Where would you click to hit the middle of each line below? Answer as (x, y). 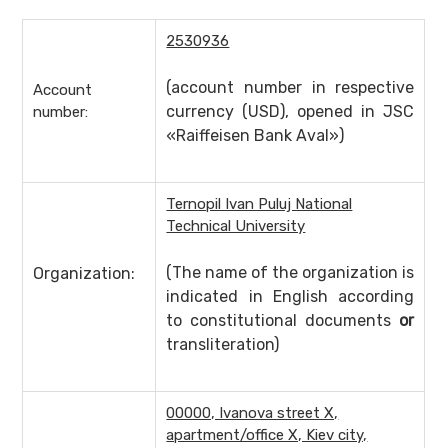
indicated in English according (290, 297)
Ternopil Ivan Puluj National (259, 204)
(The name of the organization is (290, 273)
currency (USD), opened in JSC (290, 112)
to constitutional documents (283, 321)
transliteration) (223, 345)
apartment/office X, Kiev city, (267, 435)
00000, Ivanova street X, (252, 413)
